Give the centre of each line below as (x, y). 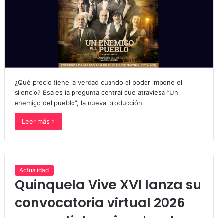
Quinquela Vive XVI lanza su (108, 185)
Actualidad (34, 170)
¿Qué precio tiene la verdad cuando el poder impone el (98, 82)
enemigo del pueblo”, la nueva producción (78, 103)
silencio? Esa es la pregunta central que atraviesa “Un (96, 92)
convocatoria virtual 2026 (100, 203)
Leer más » (38, 121)
